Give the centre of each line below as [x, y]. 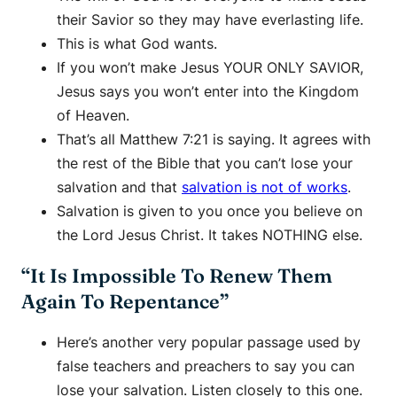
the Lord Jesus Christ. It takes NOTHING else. [210, 234]
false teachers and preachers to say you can [206, 366]
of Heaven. [93, 115]
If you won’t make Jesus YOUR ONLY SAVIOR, [210, 67]
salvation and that [119, 187]
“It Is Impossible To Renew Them [177, 276]
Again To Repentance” [125, 301]
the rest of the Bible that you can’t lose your [205, 163]
